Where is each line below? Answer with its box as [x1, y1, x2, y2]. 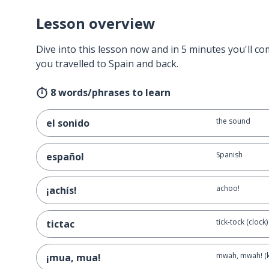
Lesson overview [36, 13, 156, 33]
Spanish [216, 150, 243, 160]
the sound [216, 116, 250, 126]
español [46, 150, 84, 163]
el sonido [46, 116, 89, 130]
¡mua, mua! [46, 251, 101, 264]
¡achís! [46, 184, 77, 197]
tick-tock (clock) [216, 217, 268, 227]
